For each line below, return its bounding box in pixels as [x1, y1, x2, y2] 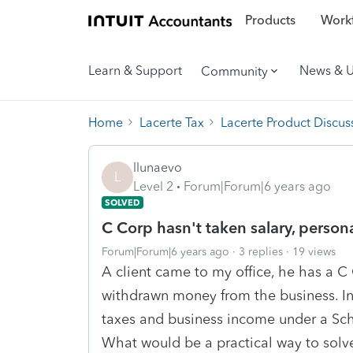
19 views [292, 244, 336, 258]
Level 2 [133, 178, 173, 194]
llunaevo [133, 159, 182, 175]
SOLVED [105, 196, 140, 208]
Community [201, 63, 268, 79]
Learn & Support [88, 63, 182, 78]
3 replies [239, 244, 283, 258]
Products [244, 13, 295, 28]
